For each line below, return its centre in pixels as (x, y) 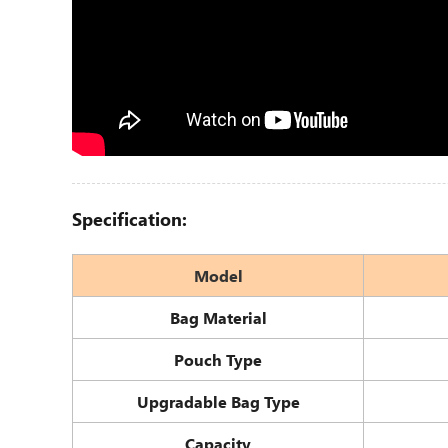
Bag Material (218, 317)
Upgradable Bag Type (218, 401)
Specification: (129, 219)
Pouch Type (218, 359)
